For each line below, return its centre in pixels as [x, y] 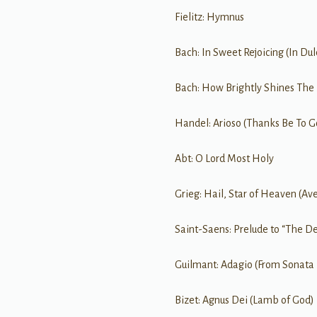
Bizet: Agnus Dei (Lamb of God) [245, 300]
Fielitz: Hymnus [210, 17]
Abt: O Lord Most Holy [225, 158]
